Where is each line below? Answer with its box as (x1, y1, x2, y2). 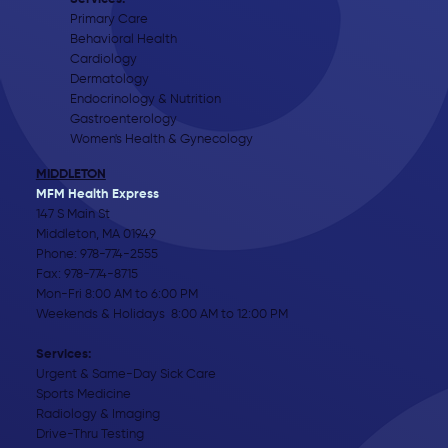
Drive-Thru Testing (35, 428, 144, 442)
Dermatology (70, 73, 150, 87)
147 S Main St (35, 208, 110, 222)
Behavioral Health (70, 33, 178, 47)
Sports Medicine (35, 388, 131, 402)
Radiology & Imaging (35, 408, 160, 422)
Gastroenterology (70, 113, 178, 127)
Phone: (35, 248, 80, 262)
